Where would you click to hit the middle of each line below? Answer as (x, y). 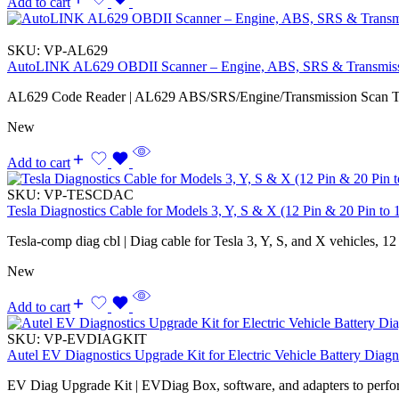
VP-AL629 (76, 50)
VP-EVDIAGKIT (95, 338)
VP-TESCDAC (89, 194)
